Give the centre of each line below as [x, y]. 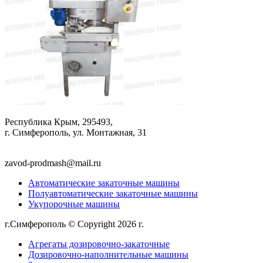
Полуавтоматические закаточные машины [113, 194]
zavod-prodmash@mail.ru [53, 163]
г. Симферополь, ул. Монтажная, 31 [76, 133]
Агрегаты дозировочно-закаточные [99, 244]
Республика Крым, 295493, [59, 122]
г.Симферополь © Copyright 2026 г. [75, 224]
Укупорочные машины [74, 204]
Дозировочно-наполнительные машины [108, 255]
